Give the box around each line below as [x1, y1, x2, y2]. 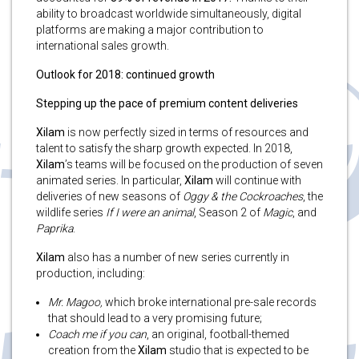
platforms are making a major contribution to [36, 22, 264, 36]
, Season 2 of [194, 205, 263, 219]
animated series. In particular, [36, 173, 184, 187]
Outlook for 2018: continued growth [36, 67, 215, 81]
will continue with [213, 173, 301, 187]
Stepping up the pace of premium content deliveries [36, 96, 298, 110]
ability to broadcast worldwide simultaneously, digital [36, 6, 301, 20]
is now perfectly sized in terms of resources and [65, 125, 309, 139]
